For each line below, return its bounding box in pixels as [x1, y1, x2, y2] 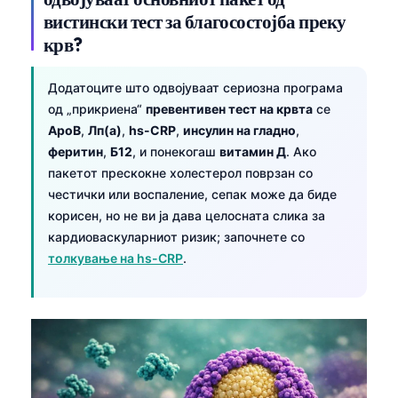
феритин [48, 143, 103, 159]
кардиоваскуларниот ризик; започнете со [48, 228, 305, 244]
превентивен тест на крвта [146, 100, 313, 116]
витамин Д [219, 143, 286, 159]
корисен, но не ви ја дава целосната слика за [48, 207, 325, 223]
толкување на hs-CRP [48, 250, 183, 266]
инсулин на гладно [183, 122, 296, 138]
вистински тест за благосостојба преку [44, 9, 346, 33]
